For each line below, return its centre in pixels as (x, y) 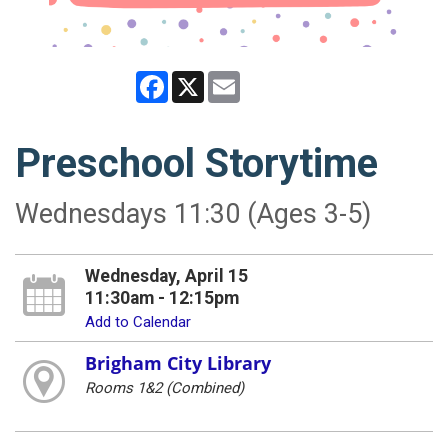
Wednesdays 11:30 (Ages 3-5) (193, 214)
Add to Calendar (137, 322)
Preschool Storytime (196, 164)
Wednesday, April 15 (166, 276)
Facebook (200, 79)
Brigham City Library (177, 363)
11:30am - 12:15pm (161, 298)
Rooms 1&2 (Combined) (164, 388)
